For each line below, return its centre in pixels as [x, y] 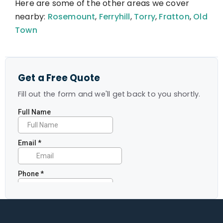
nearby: [31, 17]
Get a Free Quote [59, 78]
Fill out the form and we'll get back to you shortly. [109, 94]
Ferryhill [114, 17]
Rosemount [71, 17]
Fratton [174, 17]
